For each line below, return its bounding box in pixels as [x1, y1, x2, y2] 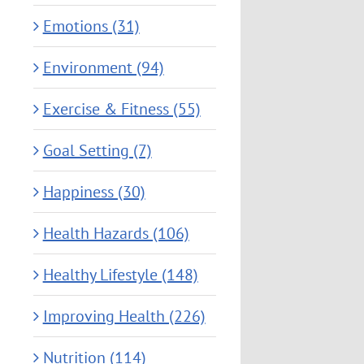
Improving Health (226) [42, 305, 206, 327]
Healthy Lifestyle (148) [42, 264, 198, 286]
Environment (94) [42, 57, 164, 79]
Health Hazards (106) [42, 223, 189, 245]
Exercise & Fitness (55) [42, 98, 201, 120]
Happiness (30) [42, 181, 145, 203]
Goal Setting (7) [42, 140, 152, 162]
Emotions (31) [42, 15, 140, 37]
